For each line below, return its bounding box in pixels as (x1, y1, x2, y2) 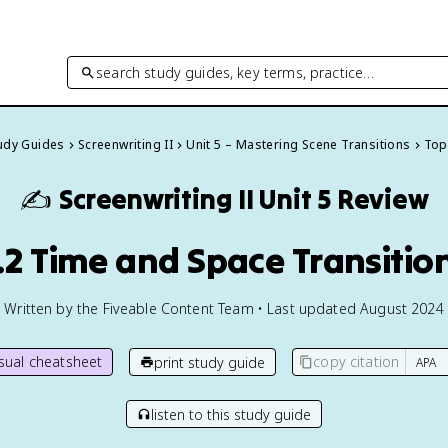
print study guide (154, 352, 266, 372)
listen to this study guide (151, 404, 311, 424)
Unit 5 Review (259, 182, 429, 216)
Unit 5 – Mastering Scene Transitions (186, 136, 411, 153)
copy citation (313, 352, 400, 371)
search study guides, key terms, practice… (96, 62, 375, 82)
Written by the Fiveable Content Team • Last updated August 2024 (4, 299, 444, 318)
